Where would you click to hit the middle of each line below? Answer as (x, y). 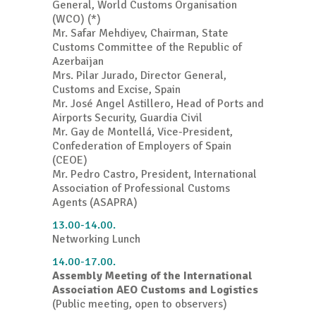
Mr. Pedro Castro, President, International (154, 175)
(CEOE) (70, 160)
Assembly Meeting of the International (152, 276)
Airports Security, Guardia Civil (127, 118)
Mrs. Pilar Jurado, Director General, (139, 76)
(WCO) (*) (77, 19)
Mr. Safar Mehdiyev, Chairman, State (140, 34)
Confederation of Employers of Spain (142, 146)
